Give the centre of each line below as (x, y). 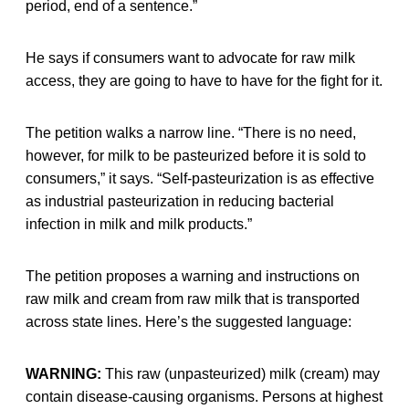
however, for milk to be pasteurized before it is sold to (196, 155)
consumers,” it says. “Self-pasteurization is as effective (200, 178)
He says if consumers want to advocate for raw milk (190, 58)
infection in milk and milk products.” (139, 224)
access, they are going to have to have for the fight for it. (204, 80)
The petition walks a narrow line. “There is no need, (191, 132)
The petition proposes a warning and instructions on (193, 276)
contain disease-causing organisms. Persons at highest (204, 396)
